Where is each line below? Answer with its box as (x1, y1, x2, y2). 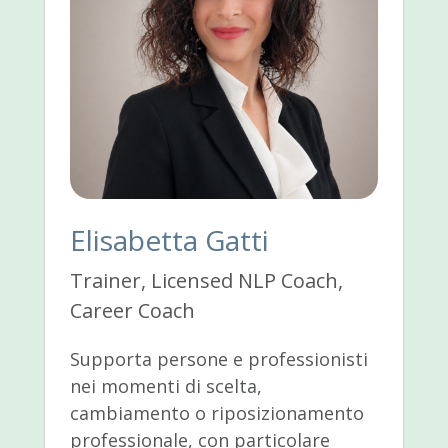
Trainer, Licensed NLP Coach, (69, 266, 343, 294)
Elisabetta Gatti (69, 220, 269, 259)
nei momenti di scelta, (69, 373, 262, 398)
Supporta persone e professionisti (69, 346, 368, 371)
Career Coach (69, 296, 195, 324)
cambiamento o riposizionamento (69, 400, 364, 425)
